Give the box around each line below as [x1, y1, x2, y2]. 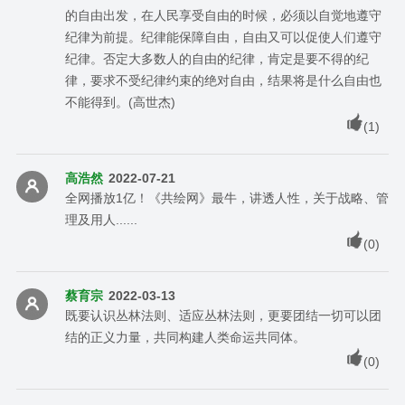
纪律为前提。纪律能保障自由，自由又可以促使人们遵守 [64, 29, 381, 44]
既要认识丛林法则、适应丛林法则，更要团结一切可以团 [64, 307, 381, 323]
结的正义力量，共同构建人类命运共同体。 [64, 329, 306, 344]
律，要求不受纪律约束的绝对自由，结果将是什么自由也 [64, 72, 381, 88]
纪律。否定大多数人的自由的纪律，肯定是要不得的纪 [64, 51, 369, 66]
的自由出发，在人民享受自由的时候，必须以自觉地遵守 [64, 7, 381, 23]
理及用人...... [64, 212, 137, 227]
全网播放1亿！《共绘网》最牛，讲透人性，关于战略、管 [64, 190, 389, 205]
